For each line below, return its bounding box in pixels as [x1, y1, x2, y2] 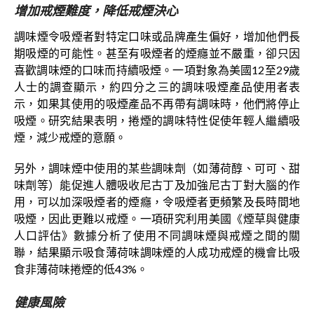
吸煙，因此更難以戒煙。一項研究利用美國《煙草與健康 [14, 212, 300, 226]
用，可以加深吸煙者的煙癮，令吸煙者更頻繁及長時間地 [14, 195, 300, 209]
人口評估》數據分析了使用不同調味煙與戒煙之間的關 [14, 228, 300, 243]
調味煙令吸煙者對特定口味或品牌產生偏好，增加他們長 [14, 29, 300, 43]
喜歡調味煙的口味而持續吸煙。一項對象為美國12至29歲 [14, 63, 300, 77]
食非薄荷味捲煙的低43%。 [14, 262, 148, 276]
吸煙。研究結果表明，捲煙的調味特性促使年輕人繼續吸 [14, 114, 300, 128]
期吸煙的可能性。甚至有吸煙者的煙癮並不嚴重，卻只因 [14, 46, 300, 60]
